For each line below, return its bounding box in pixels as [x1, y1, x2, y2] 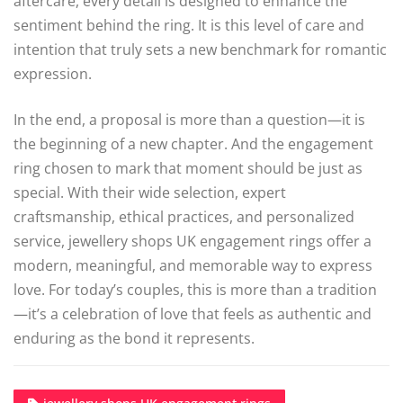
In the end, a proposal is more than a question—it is [13, 110, 365, 130]
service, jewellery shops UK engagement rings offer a [13, 231, 372, 252]
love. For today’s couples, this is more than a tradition [13, 280, 377, 300]
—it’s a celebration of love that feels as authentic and [13, 304, 372, 325]
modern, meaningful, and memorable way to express [13, 255, 372, 276]
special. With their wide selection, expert [13, 183, 286, 203]
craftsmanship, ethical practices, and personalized [13, 207, 354, 228]
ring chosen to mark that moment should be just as [13, 158, 363, 179]
